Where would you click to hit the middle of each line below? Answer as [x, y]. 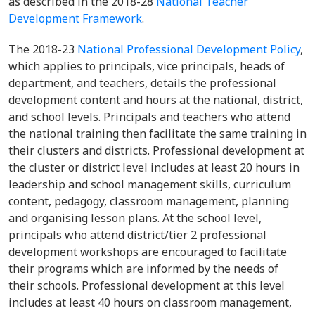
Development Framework [75, 18]
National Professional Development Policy [189, 49]
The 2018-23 [43, 49]
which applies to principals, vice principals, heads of [147, 66]
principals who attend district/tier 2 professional [137, 235]
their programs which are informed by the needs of [143, 269]
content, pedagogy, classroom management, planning [149, 201]
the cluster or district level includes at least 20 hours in [154, 167]
